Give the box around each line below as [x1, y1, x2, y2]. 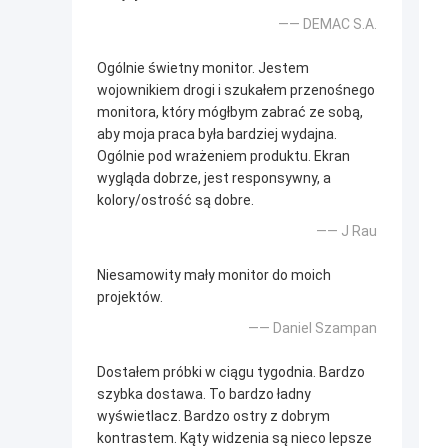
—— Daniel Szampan [248, 320, 377, 337]
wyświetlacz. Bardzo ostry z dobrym [97, 408, 330, 425]
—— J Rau [316, 223, 377, 240]
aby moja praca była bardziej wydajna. [97, 126, 337, 143]
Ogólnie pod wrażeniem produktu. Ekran [97, 148, 350, 165]
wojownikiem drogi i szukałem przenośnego [97, 82, 375, 99]
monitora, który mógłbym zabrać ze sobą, [97, 104, 363, 121]
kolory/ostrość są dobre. [97, 192, 254, 209]
